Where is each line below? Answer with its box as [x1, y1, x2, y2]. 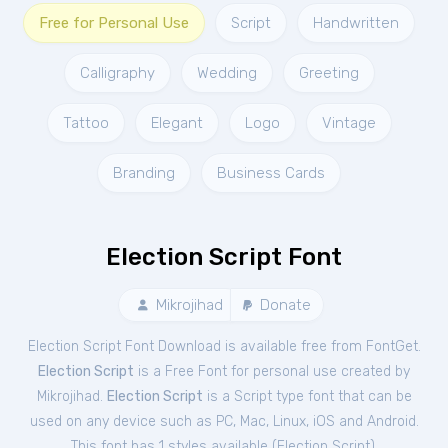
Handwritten [313, 14, 399, 32]
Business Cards [217, 164, 325, 182]
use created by [313, 363, 410, 380]
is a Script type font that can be [202, 388, 412, 405]
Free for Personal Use [39, 14, 189, 32]
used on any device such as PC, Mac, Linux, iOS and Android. [29, 413, 419, 430]
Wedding [196, 64, 257, 82]
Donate [256, 296, 311, 314]
